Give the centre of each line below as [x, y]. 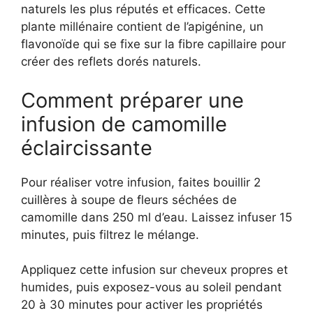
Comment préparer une [132, 100]
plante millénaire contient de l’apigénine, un [142, 27]
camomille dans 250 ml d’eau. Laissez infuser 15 [156, 217]
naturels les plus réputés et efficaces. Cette [143, 9]
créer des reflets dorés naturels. [111, 61]
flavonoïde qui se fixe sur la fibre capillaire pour [153, 44]
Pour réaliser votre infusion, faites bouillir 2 [141, 182]
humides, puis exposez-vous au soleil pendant [151, 287]
